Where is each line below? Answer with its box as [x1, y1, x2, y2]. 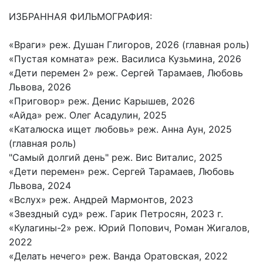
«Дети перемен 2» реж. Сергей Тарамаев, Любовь [9, 66, 243, 79]
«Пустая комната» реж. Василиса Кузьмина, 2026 [9, 52, 241, 65]
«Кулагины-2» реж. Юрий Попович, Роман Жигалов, [9, 221, 249, 234]
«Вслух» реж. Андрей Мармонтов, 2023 [9, 193, 193, 205]
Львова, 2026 [9, 80, 71, 93]
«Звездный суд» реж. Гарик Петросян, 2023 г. [9, 207, 223, 220]
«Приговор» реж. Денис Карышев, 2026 [9, 95, 195, 107]
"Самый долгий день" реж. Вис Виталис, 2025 [9, 151, 222, 163]
